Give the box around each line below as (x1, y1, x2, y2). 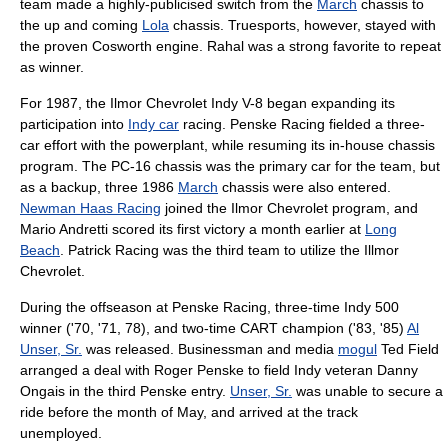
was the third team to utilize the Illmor (159, 242, 399, 258)
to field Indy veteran (244, 362, 377, 378)
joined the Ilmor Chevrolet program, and (161, 200, 418, 216)
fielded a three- (325, 116, 425, 132)
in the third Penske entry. (65, 383, 230, 399)
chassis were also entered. (218, 179, 391, 195)
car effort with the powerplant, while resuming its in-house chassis (20, 137, 435, 153)
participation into (20, 116, 128, 132)
